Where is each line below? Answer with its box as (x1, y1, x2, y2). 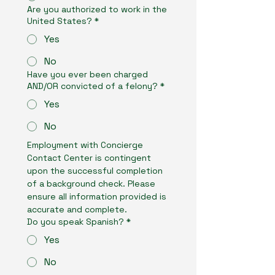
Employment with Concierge (27, 139, 143, 150)
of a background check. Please (27, 178, 155, 189)
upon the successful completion (27, 165, 163, 176)
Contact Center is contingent (27, 152, 151, 163)
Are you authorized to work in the (27, 4, 167, 15)
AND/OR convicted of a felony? (27, 80, 158, 91)
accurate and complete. (27, 204, 127, 215)
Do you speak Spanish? (27, 216, 124, 227)
